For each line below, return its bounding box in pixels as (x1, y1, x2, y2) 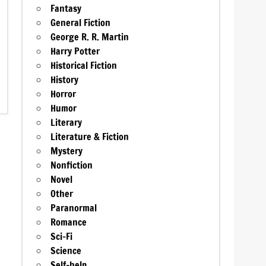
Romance (50, 216, 87, 229)
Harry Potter (50, 45, 100, 58)
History (50, 73, 79, 87)
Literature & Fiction (50, 130, 129, 144)
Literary (50, 116, 83, 129)
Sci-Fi (50, 230, 73, 243)
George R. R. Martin (50, 30, 129, 44)
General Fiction (50, 16, 111, 30)
